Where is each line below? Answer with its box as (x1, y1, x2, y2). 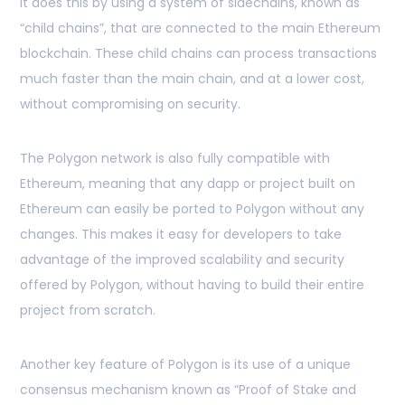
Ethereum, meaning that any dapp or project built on (20, 174, 355, 193)
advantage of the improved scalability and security (20, 250, 344, 269)
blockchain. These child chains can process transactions (20, 44, 377, 63)
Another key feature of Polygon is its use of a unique (20, 355, 351, 374)
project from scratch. (20, 301, 155, 320)
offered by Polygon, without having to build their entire (20, 276, 364, 295)
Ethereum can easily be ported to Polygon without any (20, 200, 364, 219)
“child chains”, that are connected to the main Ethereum (20, 19, 381, 38)
